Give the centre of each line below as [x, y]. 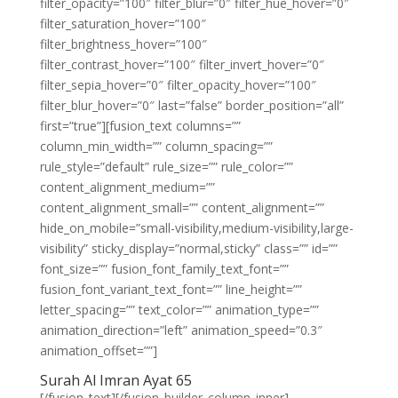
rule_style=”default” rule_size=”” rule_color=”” [166, 167]
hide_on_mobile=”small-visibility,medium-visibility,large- [196, 228]
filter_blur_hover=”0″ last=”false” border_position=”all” [191, 105]
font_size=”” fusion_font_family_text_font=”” [164, 269]
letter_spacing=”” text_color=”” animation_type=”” [179, 310]
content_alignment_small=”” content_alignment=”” [182, 207]
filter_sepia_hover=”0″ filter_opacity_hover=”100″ [178, 85]
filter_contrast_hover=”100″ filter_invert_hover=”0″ [182, 64]
